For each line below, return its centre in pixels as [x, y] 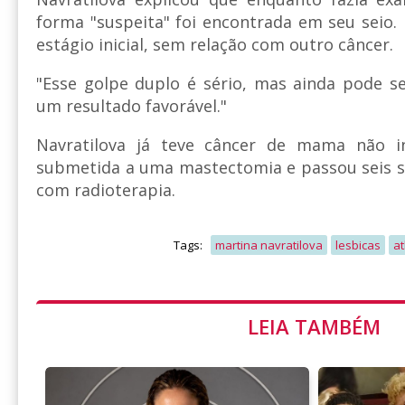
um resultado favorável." [132, 105]
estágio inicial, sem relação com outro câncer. [215, 44]
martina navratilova [269, 245]
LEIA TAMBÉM [314, 326]
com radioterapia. [106, 189]
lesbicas [358, 245]
